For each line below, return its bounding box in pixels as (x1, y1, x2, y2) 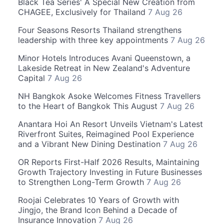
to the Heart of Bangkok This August (18, 101, 160, 111)
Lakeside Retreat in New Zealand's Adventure (18, 63, 190, 73)
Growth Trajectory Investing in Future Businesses (18, 167, 202, 177)
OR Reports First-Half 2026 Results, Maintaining (18, 157, 199, 167)
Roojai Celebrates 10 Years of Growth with (18, 195, 179, 205)
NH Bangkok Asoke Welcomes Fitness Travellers (18, 91, 200, 101)
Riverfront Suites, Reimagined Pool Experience (18, 129, 194, 139)
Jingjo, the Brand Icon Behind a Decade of (18, 205, 177, 215)
